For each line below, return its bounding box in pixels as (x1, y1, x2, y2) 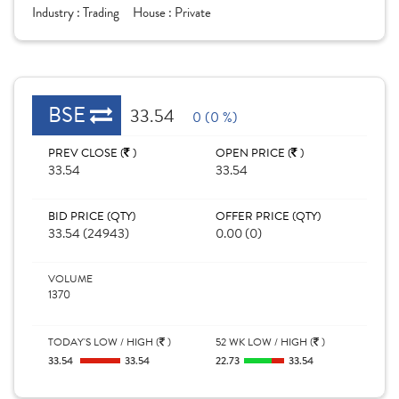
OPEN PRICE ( (216, 144, 291, 162)
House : (133, 3, 175, 22)
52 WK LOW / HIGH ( (216, 334, 313, 350)
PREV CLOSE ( (48, 144, 124, 162)
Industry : (32, 3, 83, 22)
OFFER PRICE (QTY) (216, 208, 321, 225)
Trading (83, 3, 119, 22)
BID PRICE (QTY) (48, 208, 135, 225)
